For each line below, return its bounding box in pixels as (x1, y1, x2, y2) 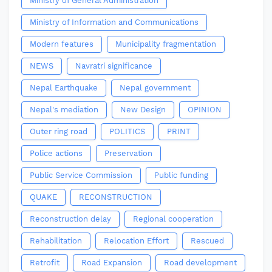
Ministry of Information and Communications (30, 18, 199, 27)
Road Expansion (81, 258, 142, 267)
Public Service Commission (30, 171, 132, 180)
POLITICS (109, 127, 145, 136)
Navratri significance (75, 61, 152, 70)
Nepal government (120, 83, 191, 92)
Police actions (30, 149, 83, 158)
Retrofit (30, 258, 59, 267)
